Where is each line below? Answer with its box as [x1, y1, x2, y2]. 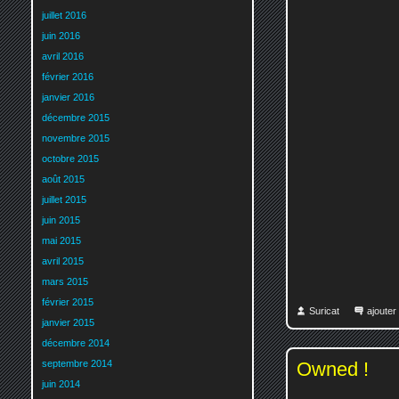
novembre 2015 [42, 133, 110, 144]
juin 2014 [42, 379, 80, 390]
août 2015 [42, 174, 85, 185]
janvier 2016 [42, 92, 94, 103]
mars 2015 [42, 276, 88, 288]
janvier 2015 [42, 317, 94, 329]
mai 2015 [42, 235, 81, 247]
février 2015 [42, 297, 94, 308]
